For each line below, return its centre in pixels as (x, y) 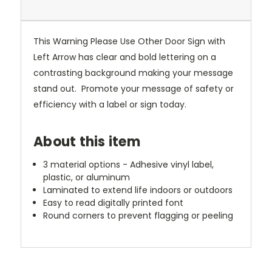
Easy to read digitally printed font (114, 203)
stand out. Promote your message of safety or (134, 89)
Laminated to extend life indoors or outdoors (138, 190)
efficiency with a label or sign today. (110, 105)
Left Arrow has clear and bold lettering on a (125, 57)
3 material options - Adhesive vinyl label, (129, 165)
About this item (87, 142)
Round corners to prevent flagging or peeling (138, 216)
